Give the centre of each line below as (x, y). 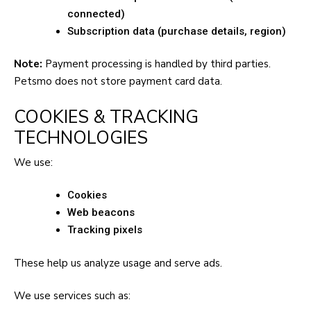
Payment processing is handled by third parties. (157, 64)
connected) (96, 14)
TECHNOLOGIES (81, 137)
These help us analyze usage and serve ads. (118, 263)
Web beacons (101, 212)
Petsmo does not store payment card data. (118, 81)
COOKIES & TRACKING (106, 117)
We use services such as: (72, 296)
